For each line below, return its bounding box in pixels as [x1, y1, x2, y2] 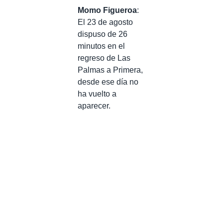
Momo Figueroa [78, 5, 137, 14]
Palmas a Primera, [78, 65, 143, 74]
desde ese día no [78, 77, 138, 86]
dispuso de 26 [78, 29, 127, 38]
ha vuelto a [78, 89, 116, 98]
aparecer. [78, 101, 111, 110]
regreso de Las [78, 53, 130, 62]
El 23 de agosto [78, 17, 133, 26]
